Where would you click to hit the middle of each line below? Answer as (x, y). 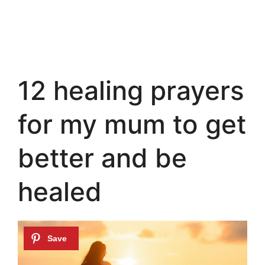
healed (60, 192)
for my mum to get (132, 125)
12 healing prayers (131, 91)
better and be (102, 158)
